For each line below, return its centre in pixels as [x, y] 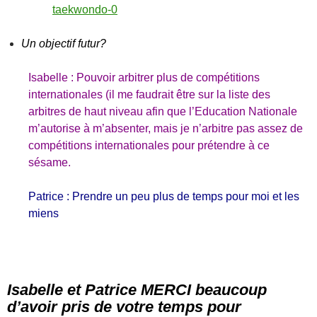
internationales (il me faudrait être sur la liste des [149, 94]
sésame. [50, 162]
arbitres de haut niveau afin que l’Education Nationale [163, 111]
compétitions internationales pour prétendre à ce [149, 145]
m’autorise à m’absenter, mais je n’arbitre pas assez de [166, 128]
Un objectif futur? [64, 44]
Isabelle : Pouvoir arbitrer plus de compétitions [144, 77]
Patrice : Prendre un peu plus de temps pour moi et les [164, 196]
